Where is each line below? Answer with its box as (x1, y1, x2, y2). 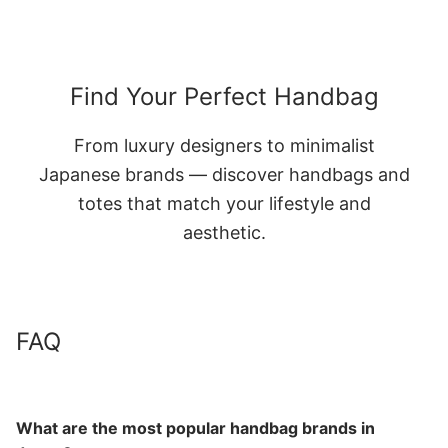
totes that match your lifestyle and (77, 192, 371, 214)
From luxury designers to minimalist (73, 134, 375, 156)
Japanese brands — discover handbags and (38, 163, 410, 185)
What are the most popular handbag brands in (16, 418, 375, 439)
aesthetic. (182, 221, 266, 243)
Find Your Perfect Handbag (69, 81, 379, 111)
